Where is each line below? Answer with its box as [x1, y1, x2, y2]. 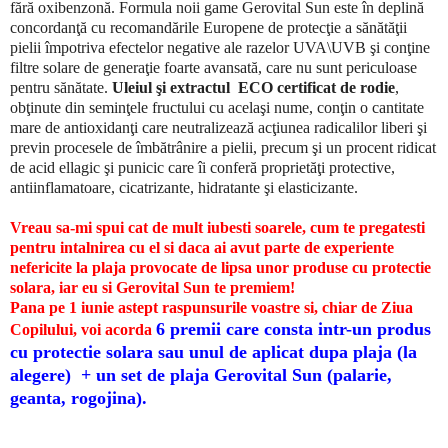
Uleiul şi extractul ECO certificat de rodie [112, 78, 395, 96]
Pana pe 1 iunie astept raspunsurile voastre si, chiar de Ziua [10, 298, 413, 316]
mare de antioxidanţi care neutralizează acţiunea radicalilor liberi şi [10, 118, 427, 136]
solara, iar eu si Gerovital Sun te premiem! [10, 278, 299, 296]
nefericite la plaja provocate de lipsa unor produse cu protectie [10, 258, 431, 276]
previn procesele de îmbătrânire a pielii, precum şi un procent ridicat [10, 138, 436, 156]
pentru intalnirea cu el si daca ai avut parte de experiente [10, 238, 394, 256]
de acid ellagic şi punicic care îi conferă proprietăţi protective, [10, 158, 395, 176]
